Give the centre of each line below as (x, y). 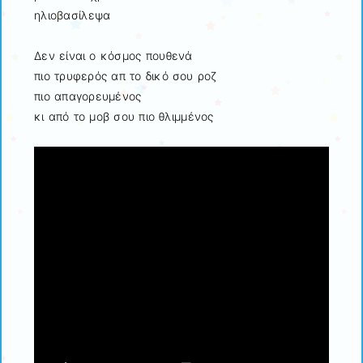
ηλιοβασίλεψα (73, 15)
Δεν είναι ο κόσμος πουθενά (113, 55)
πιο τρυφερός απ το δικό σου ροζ (126, 75)
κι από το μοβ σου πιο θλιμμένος (124, 116)
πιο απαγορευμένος (88, 96)
